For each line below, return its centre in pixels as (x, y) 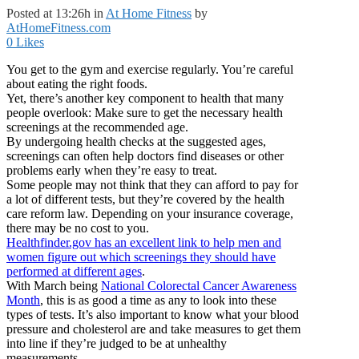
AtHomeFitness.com (58, 27)
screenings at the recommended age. (97, 127)
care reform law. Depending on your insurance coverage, (150, 213)
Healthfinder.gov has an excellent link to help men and (144, 242)
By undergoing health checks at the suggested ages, (136, 141)
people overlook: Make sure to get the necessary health (145, 112)
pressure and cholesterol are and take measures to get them (153, 329)
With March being (54, 285)
